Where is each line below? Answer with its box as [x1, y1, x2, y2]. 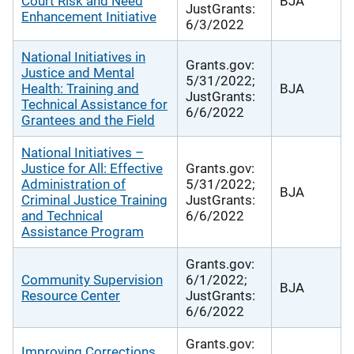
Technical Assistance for [21, 96, 168, 112]
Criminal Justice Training [21, 191, 168, 208]
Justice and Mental [21, 64, 134, 81]
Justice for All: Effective [21, 160, 163, 176]
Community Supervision [21, 271, 163, 288]
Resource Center [21, 287, 120, 303]
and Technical [21, 207, 103, 224]
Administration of [21, 175, 126, 192]
